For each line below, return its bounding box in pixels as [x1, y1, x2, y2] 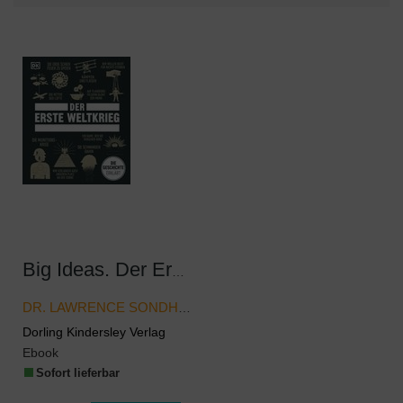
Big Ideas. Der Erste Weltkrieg [172, 264, 184, 279]
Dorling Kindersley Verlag [22, 325, 166, 339]
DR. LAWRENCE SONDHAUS [178, 300, 191, 315]
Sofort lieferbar [36, 366, 120, 380]
